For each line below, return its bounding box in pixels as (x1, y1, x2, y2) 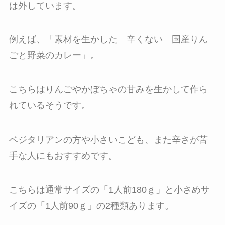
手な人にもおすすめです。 (9, 151, 118, 161)
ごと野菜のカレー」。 (9, 50, 99, 61)
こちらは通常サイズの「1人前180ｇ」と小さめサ (9, 184, 210, 195)
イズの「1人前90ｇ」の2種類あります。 (9, 200, 174, 211)
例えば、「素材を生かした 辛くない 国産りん (9, 34, 208, 45)
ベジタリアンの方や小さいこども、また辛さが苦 (9, 135, 208, 145)
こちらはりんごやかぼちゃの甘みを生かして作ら (9, 84, 208, 95)
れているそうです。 (9, 100, 90, 111)
